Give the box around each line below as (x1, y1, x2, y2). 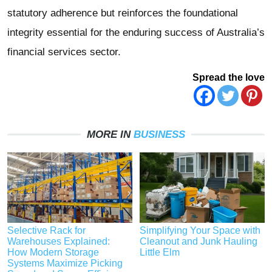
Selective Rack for (7, 225, 86, 236)
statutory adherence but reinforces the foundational (7, 7, 238, 19)
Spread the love (192, 72, 265, 83)
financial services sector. (7, 46, 121, 58)
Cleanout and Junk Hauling (140, 236, 258, 246)
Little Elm (140, 246, 180, 257)
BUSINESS (134, 128, 185, 140)
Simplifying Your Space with (140, 225, 261, 236)
